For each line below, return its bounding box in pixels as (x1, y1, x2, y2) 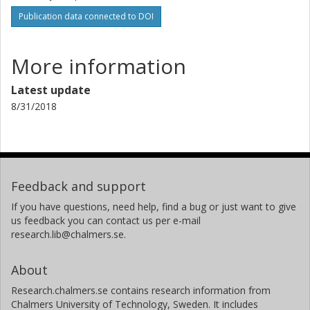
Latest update (11, 82, 91, 98)
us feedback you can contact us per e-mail (11, 214, 201, 228)
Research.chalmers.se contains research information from (11, 284, 271, 298)
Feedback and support (11, 178, 146, 195)
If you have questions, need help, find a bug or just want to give (11, 200, 296, 214)
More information (11, 52, 186, 81)
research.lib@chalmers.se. (11, 228, 126, 241)
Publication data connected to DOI (19, 10, 154, 23)
